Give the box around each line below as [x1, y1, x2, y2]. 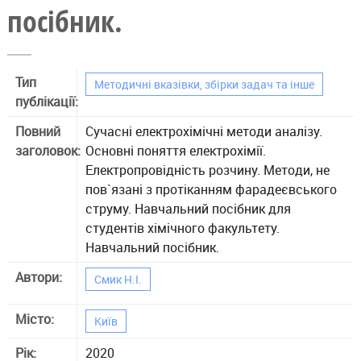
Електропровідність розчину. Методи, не [85, 160, 330, 179]
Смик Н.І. [93, 271, 142, 287]
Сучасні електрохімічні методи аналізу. [85, 122, 322, 140]
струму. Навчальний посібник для [85, 199, 291, 218]
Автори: [15, 268, 65, 286]
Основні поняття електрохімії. [85, 141, 266, 160]
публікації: [15, 92, 81, 110]
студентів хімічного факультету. [85, 218, 280, 237]
